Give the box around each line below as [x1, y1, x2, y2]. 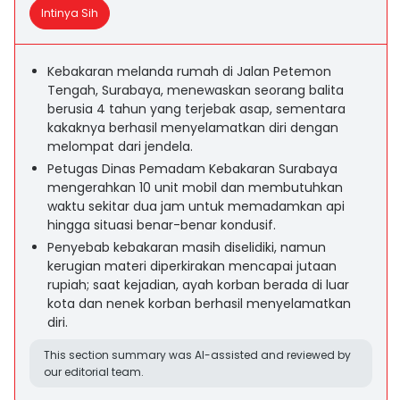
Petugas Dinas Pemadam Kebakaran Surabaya [47, 160, 337, 178]
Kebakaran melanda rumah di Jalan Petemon [47, 62, 331, 80]
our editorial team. [44, 364, 144, 379]
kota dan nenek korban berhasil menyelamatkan [47, 295, 351, 312]
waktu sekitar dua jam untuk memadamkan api [47, 197, 345, 215]
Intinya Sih [41, 5, 98, 21]
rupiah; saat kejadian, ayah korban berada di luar [47, 276, 349, 294]
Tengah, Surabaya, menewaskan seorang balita [47, 81, 344, 99]
